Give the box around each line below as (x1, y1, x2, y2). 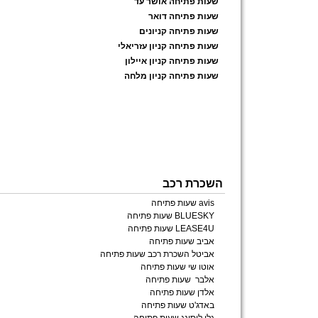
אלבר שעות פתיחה (146, 275, 214, 285)
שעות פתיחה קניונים (139, 26, 219, 36)
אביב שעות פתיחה (149, 236, 214, 246)
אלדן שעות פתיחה (150, 287, 214, 297)
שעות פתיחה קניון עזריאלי (118, 41, 219, 51)
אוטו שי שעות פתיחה (141, 262, 214, 272)
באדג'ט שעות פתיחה (141, 300, 214, 310)
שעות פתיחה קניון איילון (125, 56, 219, 66)
